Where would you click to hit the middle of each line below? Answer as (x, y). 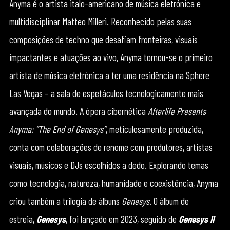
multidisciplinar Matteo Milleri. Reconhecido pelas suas (100, 21)
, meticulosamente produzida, (154, 129)
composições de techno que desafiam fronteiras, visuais (103, 39)
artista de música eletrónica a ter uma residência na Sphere (109, 75)
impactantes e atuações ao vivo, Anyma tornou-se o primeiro (111, 57)
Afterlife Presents (177, 111)
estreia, (23, 219)
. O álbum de (169, 201)
